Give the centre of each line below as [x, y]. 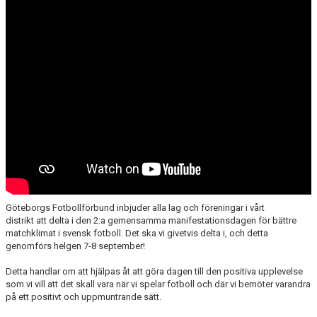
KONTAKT [28, 102]
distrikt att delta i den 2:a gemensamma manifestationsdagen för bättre [151, 220]
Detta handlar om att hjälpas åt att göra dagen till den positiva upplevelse [154, 271]
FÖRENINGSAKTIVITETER [59, 7]
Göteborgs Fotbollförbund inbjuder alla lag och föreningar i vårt [135, 208]
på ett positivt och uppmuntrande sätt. [83, 297]
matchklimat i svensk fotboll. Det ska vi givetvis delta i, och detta [137, 233]
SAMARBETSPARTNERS [57, 71]
